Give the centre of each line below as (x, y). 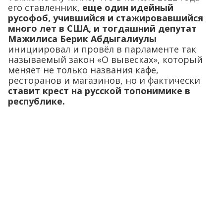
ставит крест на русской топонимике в (99, 91)
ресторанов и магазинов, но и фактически (104, 80)
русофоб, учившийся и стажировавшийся (106, 18)
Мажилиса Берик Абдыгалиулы (82, 39)
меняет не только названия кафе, (83, 70)
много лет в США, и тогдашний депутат (102, 28)
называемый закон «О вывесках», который (105, 59)
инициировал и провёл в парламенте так (102, 49)
